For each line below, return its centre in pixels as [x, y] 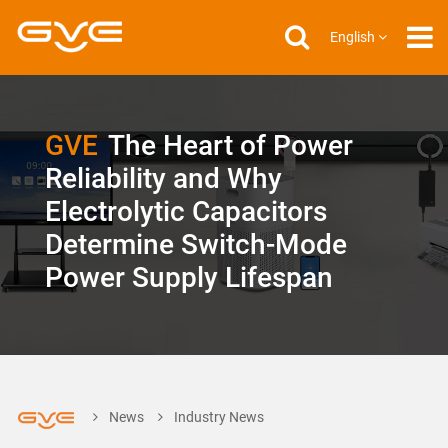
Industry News [219, 416]
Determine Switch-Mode [195, 244]
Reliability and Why [163, 178]
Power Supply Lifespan [188, 277]
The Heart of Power [230, 145]
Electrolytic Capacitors [185, 211]
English [352, 37]
